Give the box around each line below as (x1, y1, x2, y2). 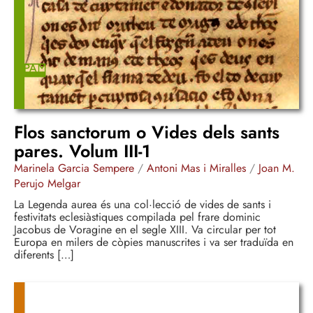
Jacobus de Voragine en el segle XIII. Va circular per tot (14, 221, 276, 238)
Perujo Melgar (14, 175, 80, 192)
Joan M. (259, 160, 295, 177)
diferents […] (14, 247, 74, 263)
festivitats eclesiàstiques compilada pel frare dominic (14, 209, 261, 226)
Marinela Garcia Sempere (14, 160, 134, 177)
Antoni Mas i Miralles (147, 160, 246, 177)
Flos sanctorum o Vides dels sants (14, 119, 279, 145)
